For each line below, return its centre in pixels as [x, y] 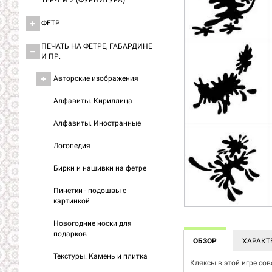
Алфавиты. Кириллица [93, 101]
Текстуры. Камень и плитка [100, 256]
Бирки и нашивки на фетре [100, 168]
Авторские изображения [96, 78]
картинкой [72, 201]
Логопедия [72, 146]
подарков [70, 234]
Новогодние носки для [93, 223]
